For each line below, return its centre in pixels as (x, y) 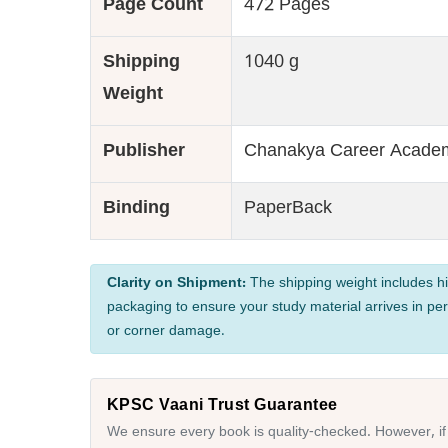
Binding (136, 210)
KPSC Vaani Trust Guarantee (222, 404)
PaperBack (287, 210)
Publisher (143, 153)
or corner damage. (165, 333)
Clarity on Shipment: (176, 285)
